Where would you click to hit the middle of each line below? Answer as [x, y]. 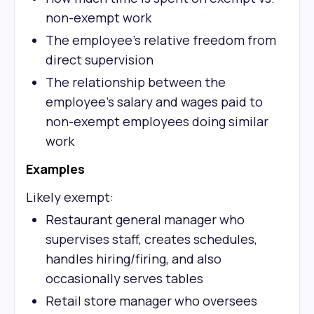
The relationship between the [136, 82]
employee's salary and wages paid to [154, 102]
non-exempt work [98, 18]
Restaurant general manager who [145, 219]
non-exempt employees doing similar [157, 121]
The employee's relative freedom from [161, 40]
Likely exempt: [70, 197]
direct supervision [100, 60]
